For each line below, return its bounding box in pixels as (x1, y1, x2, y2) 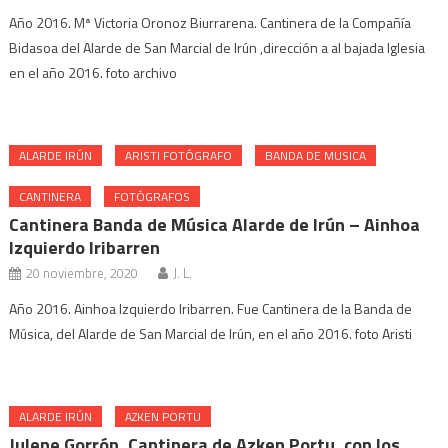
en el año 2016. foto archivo (9, 62, 178, 83)
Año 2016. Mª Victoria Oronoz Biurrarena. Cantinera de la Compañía (9, 12, 412, 33)
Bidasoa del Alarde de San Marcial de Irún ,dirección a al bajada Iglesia (9, 37, 426, 58)
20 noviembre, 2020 (26, 263, 139, 283)
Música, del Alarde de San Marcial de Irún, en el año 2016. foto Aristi (9, 323, 413, 344)
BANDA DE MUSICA (265, 146, 367, 165)
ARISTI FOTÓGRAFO (125, 146, 233, 165)
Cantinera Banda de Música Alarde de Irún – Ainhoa (9, 211, 421, 238)
